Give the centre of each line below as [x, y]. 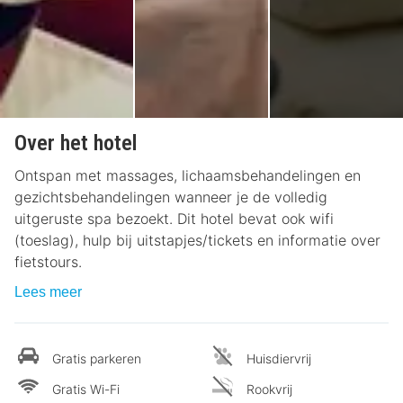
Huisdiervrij [279, 359]
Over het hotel [76, 143]
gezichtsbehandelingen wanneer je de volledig [171, 197]
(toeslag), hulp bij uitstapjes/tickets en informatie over [197, 241]
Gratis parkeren [97, 359]
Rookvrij [269, 390]
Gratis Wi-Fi [86, 390]
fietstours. [48, 262]
